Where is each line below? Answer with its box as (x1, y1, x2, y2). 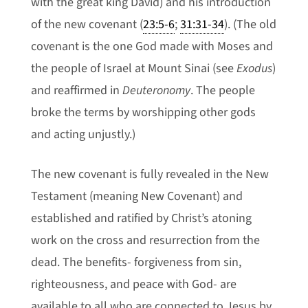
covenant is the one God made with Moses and (30, 38, 273, 55)
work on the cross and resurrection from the (30, 232, 260, 249)
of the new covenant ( (30, 16, 143, 33)
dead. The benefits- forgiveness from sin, (30, 254, 241, 271)
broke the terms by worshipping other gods (30, 104, 256, 121)
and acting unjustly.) (30, 126, 135, 143)
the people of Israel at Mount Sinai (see (30, 60, 236, 77)
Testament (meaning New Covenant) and (30, 188, 243, 205)
